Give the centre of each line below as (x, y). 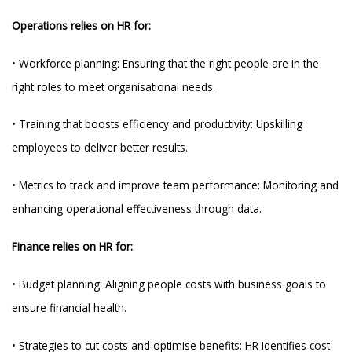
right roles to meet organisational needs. (114, 86)
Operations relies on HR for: (82, 25)
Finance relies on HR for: (73, 247)
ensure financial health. (70, 308)
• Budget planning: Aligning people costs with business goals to (169, 284)
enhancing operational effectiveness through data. (137, 209)
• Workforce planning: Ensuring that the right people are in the (166, 63)
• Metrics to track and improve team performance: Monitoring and (176, 185)
